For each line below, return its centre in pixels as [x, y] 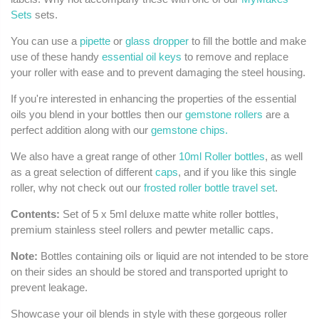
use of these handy [56, 57]
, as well [284, 157]
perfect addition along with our [81, 130]
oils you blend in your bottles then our [98, 115]
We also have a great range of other [95, 157]
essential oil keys [142, 57]
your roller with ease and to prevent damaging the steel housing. [158, 73]
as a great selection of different [83, 172]
